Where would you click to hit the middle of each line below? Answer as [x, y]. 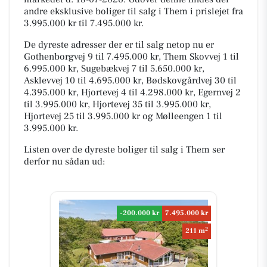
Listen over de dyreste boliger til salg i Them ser [124, 149]
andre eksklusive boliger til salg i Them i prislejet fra [133, 11]
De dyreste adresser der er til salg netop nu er [119, 44]
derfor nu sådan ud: [64, 161]
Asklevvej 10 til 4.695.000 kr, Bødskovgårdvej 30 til [130, 80]
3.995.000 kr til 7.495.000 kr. [84, 23]
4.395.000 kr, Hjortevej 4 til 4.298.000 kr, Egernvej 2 [132, 92]
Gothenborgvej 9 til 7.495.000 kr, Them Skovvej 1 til [131, 56]
